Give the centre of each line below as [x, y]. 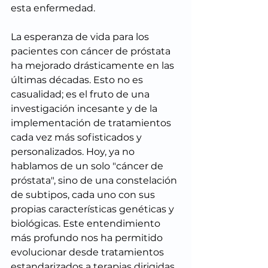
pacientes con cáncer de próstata [92, 51]
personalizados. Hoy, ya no [74, 152]
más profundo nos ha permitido [88, 238]
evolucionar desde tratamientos [89, 252]
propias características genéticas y [94, 209]
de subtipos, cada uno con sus [84, 195]
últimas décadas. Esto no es [78, 80]
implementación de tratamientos [92, 123]
